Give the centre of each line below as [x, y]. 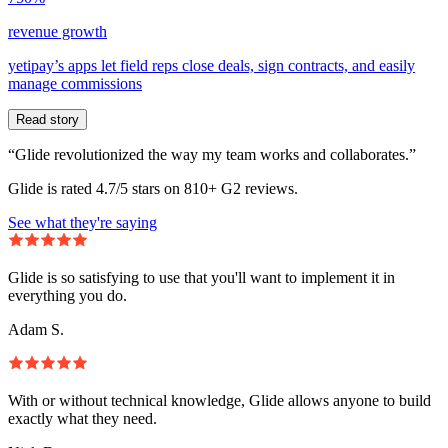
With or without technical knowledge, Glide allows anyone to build [219, 400]
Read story [47, 119]
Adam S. [36, 329]
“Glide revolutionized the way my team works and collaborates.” [212, 154]
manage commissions [75, 83]
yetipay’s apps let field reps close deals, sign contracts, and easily [211, 65]
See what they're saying [82, 222]
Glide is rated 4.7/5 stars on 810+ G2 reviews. [153, 188]
